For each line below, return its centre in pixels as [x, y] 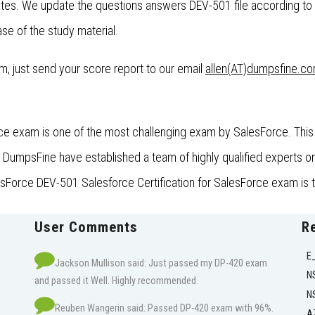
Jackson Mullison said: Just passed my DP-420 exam [161, 264]
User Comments [86, 227]
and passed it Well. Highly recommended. [116, 281]
